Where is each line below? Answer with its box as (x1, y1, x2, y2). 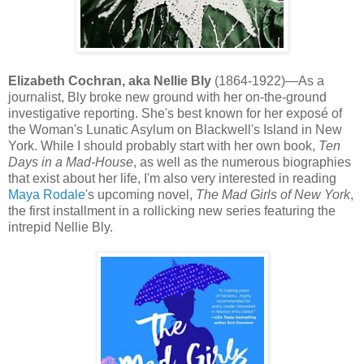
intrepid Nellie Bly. (8, 219, 113, 234)
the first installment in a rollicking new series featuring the (8, 203, 336, 218)
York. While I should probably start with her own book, (8, 138, 318, 153)
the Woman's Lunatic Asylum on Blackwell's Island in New (8, 122, 342, 136)
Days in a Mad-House (8, 154, 133, 169)
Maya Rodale (8, 187, 85, 201)
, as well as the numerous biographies (133, 154, 351, 169)
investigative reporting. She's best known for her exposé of (8, 106, 342, 120)
